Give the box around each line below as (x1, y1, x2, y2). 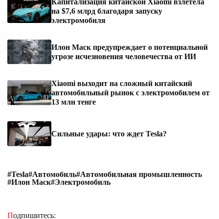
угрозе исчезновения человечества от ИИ (51, 52, 196, 61)
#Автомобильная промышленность (76, 170, 202, 178)
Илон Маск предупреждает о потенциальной (51, 43, 208, 51)
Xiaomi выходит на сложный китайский (51, 79, 192, 88)
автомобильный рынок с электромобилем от (51, 88, 210, 97)
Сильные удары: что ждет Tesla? (51, 130, 167, 138)
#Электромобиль (51, 177, 110, 186)
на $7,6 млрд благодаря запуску (51, 6, 162, 15)
